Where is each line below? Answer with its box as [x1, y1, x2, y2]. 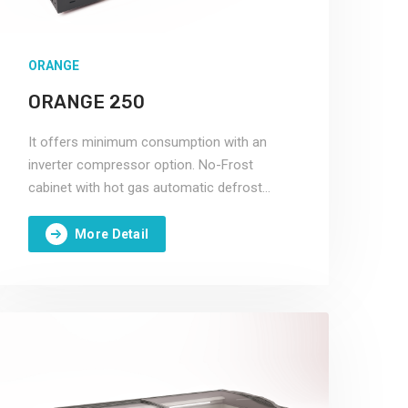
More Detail [75, 226, 149, 241]
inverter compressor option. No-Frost [28, 157, 253, 173]
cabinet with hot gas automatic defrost [28, 179, 262, 196]
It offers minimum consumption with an [28, 134, 267, 150]
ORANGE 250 [28, 91, 145, 113]
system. [28, 202, 76, 219]
